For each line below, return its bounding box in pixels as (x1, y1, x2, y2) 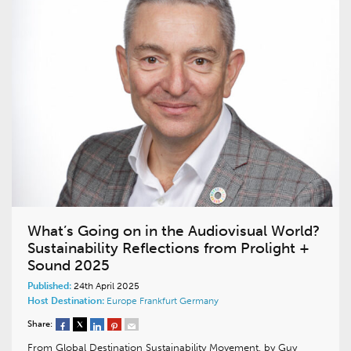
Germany (179, 295, 219, 307)
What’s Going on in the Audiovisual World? (27, 222, 320, 241)
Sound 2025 (27, 256, 110, 275)
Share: (27, 319, 52, 330)
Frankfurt (139, 295, 179, 307)
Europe (107, 295, 139, 307)
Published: (27, 280, 71, 292)
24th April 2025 (71, 280, 139, 292)
